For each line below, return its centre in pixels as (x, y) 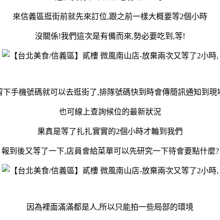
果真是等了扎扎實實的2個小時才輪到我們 (110, 131)
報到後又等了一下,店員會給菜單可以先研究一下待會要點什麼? (110, 151)
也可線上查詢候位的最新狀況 (110, 111)
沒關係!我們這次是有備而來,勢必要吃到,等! (110, 36)
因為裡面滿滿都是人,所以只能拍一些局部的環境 (110, 207)
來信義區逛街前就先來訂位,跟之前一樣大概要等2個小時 (110, 16)
